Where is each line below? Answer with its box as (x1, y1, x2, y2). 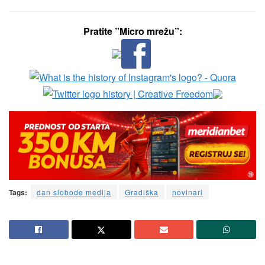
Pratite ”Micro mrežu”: (83, 24, 182, 38)
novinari (172, 186, 203, 197)
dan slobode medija (37, 186, 111, 197)
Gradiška (125, 186, 159, 197)
